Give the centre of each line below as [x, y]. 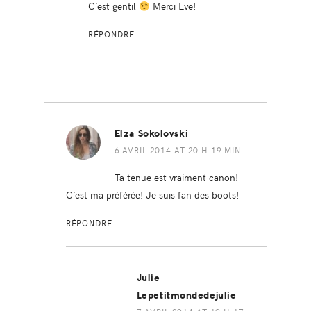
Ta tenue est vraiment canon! [176, 177]
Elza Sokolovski [151, 134]
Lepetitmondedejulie [186, 296]
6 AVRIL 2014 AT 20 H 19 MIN [178, 150]
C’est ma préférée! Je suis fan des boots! [152, 195]
